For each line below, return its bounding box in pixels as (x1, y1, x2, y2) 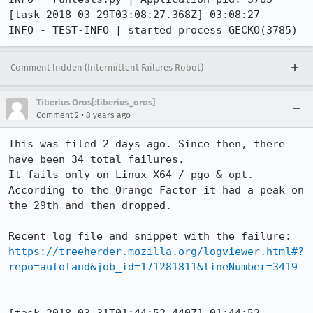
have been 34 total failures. (8, 153, 184, 166)
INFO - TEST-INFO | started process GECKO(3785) (8, 24, 298, 36)
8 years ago (86, 110, 131, 120)
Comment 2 (36, 110, 79, 120)
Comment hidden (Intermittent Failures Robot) (10, 62, 203, 73)
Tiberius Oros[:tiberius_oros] (36, 97, 155, 108)
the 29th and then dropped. (8, 199, 172, 212)
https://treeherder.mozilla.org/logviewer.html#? (8, 245, 304, 258)
